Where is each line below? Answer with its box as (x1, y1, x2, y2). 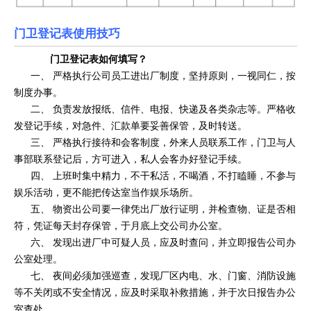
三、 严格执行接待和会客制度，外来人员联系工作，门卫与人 (14, 135, 296, 149)
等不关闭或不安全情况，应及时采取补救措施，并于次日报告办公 (14, 285, 296, 299)
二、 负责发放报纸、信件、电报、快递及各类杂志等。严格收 (14, 101, 296, 116)
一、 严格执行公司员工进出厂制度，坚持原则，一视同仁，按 (14, 68, 296, 83)
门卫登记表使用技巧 (14, 24, 120, 42)
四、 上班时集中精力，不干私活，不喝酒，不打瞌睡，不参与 (14, 168, 296, 183)
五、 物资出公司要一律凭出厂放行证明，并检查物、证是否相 (14, 201, 296, 216)
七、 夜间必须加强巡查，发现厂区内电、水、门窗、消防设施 (14, 268, 296, 283)
